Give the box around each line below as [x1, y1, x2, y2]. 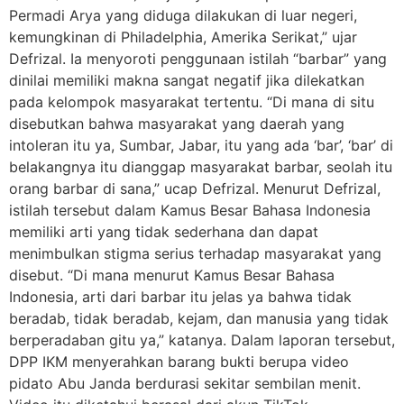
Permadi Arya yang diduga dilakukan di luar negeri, [9, 5, 357, 24]
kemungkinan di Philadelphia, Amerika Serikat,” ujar [9, 27, 357, 46]
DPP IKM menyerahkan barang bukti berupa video [9, 352, 349, 371]
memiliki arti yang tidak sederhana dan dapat [9, 222, 318, 241]
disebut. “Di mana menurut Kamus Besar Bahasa [9, 265, 335, 284]
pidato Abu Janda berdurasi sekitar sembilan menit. [9, 373, 361, 392]
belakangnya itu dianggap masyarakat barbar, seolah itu [9, 157, 392, 176]
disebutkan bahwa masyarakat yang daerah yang [9, 114, 344, 133]
